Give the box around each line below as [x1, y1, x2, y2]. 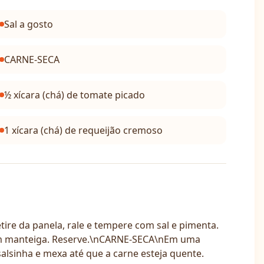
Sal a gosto [4, 18, 53, 31]
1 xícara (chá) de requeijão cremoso [4, 124, 163, 137]
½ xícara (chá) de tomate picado [4, 88, 145, 101]
